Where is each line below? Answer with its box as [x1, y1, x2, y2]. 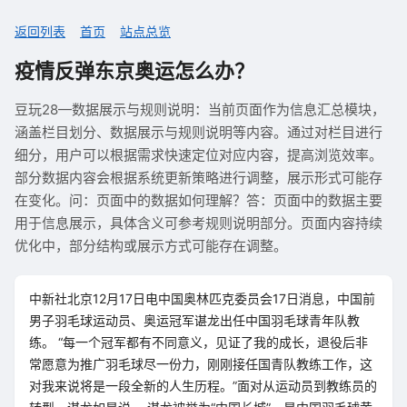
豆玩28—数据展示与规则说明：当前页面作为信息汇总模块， [15, 101, 385, 118]
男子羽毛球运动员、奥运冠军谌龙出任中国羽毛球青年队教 [29, 313, 360, 328]
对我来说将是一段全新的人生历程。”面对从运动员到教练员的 [29, 378, 377, 393]
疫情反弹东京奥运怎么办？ [15, 59, 254, 83]
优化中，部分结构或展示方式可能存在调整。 [15, 237, 287, 254]
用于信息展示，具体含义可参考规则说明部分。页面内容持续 [15, 214, 382, 232]
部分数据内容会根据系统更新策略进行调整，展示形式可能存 [15, 169, 382, 186]
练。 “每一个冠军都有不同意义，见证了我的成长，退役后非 [29, 334, 368, 350]
